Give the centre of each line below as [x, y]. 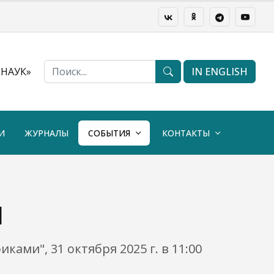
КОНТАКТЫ [186, 133]
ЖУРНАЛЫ [46, 133]
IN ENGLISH [220, 72]
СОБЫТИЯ [109, 133]
